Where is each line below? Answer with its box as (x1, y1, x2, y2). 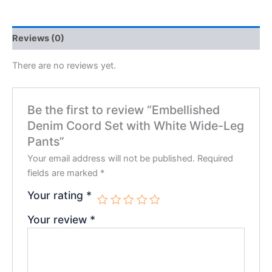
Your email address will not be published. (27, 153, 195, 165)
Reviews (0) (12, 32, 64, 44)
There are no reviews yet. (12, 60, 116, 72)
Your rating (27, 189, 87, 202)
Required (197, 153, 234, 165)
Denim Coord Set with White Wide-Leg (27, 118, 245, 134)
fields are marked (27, 168, 101, 179)
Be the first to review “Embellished (27, 103, 220, 118)
